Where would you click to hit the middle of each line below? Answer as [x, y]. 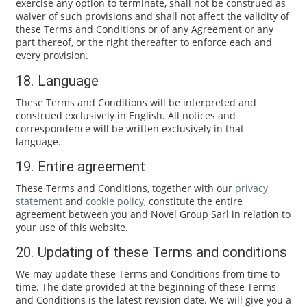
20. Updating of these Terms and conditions [151, 252]
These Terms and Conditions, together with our [125, 188]
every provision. [52, 56]
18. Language [57, 81]
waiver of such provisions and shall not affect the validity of [152, 16]
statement [39, 201]
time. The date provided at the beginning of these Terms [146, 287]
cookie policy [114, 201]
